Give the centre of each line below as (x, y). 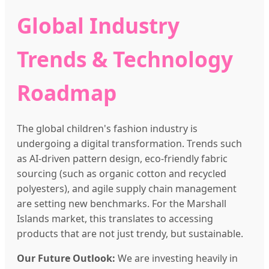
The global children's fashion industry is (107, 129)
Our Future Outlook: (66, 258)
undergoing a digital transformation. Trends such (129, 144)
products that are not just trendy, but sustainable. (130, 234)
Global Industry (98, 26)
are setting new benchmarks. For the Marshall (122, 204)
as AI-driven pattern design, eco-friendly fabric (122, 159)
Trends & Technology (125, 59)
